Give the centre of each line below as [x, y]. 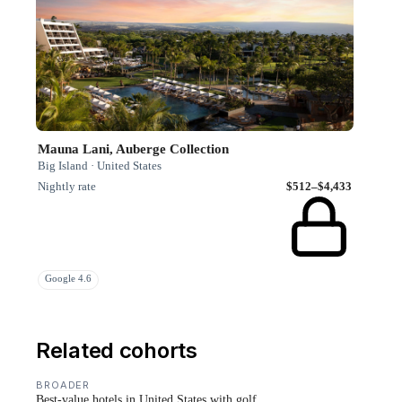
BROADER [63, 385]
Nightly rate [67, 187]
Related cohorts [117, 351]
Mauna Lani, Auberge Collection [133, 149]
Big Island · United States [100, 166]
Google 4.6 [68, 279]
